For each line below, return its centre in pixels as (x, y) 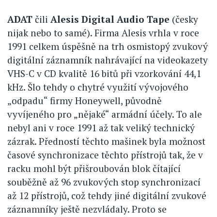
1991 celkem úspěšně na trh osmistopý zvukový (108, 46)
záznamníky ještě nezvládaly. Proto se (87, 209)
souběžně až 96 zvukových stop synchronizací (104, 182)
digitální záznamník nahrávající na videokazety (108, 60)
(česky (184, 19)
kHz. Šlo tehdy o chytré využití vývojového (98, 87)
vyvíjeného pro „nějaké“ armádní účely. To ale (105, 114)
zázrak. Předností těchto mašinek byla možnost (106, 141)
